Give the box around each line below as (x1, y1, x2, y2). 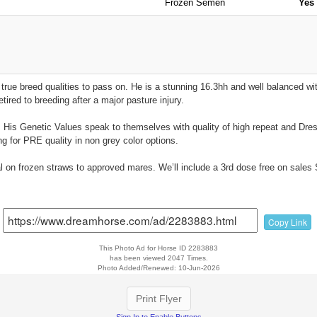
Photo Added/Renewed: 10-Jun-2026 (97, 264, 220, 272)
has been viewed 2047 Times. (109, 254, 208, 263)
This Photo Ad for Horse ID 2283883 (99, 244, 218, 253)
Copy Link (267, 216, 307, 229)
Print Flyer (135, 293, 182, 305)
